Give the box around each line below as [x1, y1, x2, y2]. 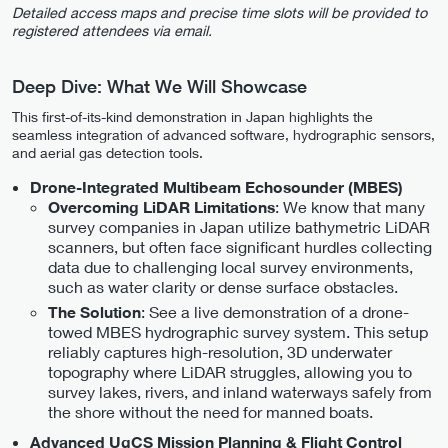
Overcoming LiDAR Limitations [48, 198, 275, 217]
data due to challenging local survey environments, [48, 257, 413, 277]
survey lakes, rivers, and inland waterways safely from [48, 382, 432, 402]
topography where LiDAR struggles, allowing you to [48, 362, 412, 382]
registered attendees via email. [12, 22, 212, 40]
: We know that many [275, 197, 425, 217]
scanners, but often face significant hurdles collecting [48, 237, 432, 257]
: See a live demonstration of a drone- [141, 302, 409, 322]
